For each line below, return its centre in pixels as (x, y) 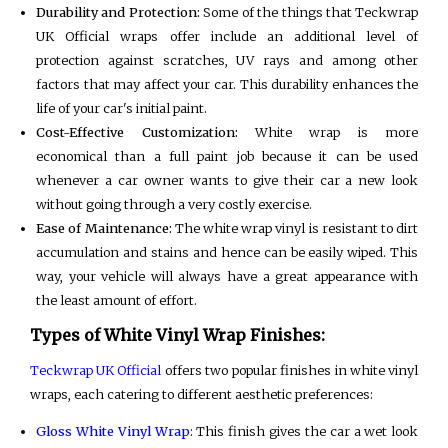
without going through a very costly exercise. (174, 203)
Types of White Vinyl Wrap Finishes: (177, 334)
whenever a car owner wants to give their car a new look (227, 179)
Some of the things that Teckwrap (309, 11)
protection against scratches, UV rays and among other (227, 59)
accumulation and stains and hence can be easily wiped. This (227, 251)
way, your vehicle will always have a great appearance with (227, 275)
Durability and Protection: (118, 11)
